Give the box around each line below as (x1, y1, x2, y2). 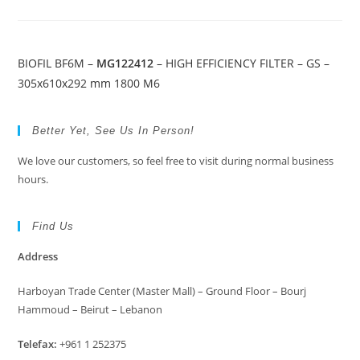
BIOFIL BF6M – (18, 55, 97, 71)
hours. (18, 172, 49, 186)
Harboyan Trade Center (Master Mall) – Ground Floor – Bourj (18, 284, 307, 298)
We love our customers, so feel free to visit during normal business (18, 153, 334, 168)
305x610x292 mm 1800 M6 (18, 76, 161, 91)
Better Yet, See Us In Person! (32, 125, 195, 137)
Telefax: (18, 337, 58, 351)
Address (18, 249, 59, 264)
